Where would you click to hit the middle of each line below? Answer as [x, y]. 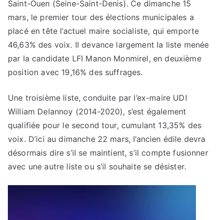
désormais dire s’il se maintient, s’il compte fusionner [108, 153]
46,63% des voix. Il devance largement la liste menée [109, 45]
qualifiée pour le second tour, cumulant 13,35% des [105, 125]
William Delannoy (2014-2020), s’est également [97, 111]
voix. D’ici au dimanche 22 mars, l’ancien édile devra [107, 139]
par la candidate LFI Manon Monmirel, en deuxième [105, 58]
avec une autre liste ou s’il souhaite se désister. [97, 166]
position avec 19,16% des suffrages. [75, 72]
